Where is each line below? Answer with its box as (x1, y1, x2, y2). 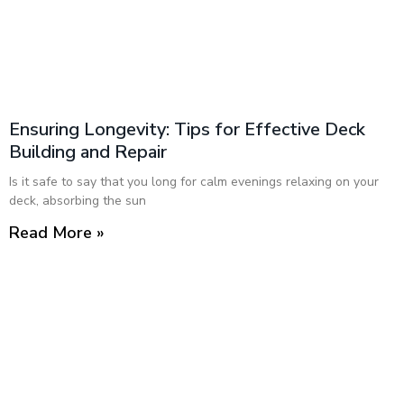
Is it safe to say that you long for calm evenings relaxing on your (9, 173, 379, 190)
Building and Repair (9, 140, 167, 164)
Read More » (9, 222, 105, 243)
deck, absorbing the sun (9, 192, 146, 209)
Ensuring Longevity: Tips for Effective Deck (9, 117, 365, 142)
